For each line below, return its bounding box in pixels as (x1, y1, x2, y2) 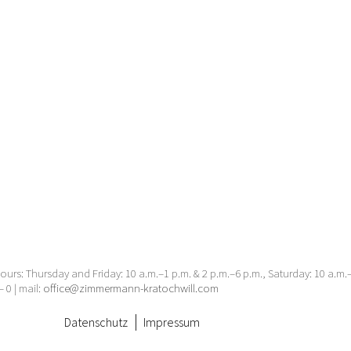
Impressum (143, 314, 200, 331)
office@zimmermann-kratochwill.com (43, 280, 221, 295)
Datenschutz (64, 314, 128, 331)
